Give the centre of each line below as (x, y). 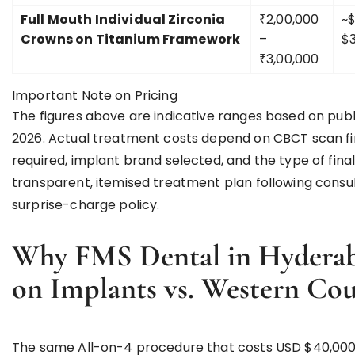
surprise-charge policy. (86, 205)
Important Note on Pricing (95, 95)
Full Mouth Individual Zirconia (123, 19)
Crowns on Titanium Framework (131, 39)
